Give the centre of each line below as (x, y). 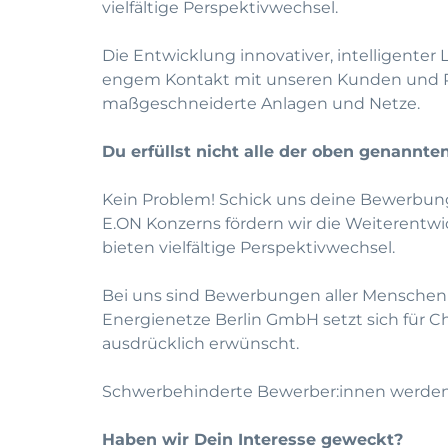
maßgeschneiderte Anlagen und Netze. (261, 103)
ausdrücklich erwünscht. (200, 343)
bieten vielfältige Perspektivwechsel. (248, 247)
